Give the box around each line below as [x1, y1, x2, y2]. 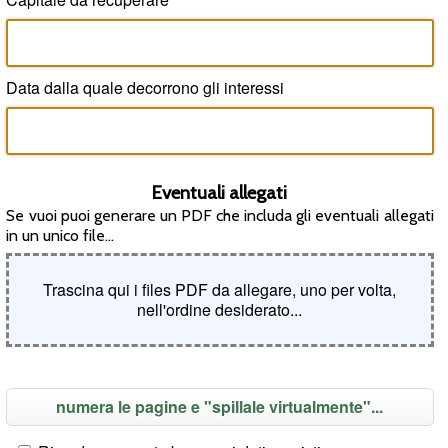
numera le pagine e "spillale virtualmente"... [56, 395, 384, 419]
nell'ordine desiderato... [137, 297, 303, 321]
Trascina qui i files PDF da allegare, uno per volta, [43, 277, 397, 301]
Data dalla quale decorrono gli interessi [6, 76, 285, 100]
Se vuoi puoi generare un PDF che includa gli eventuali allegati [6, 206, 434, 226]
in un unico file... [6, 226, 115, 246]
